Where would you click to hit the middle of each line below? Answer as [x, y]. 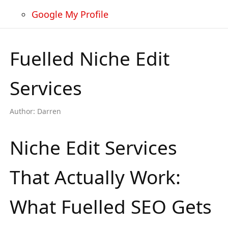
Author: [22, 111]
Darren [49, 111]
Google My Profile [70, 14]
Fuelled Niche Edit [90, 58]
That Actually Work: [95, 177]
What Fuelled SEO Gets [111, 206]
